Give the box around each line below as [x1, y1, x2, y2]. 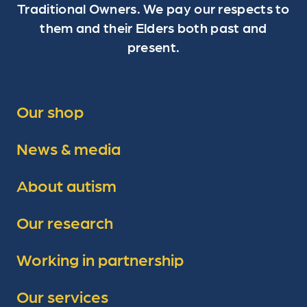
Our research [16, 212, 113, 232]
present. [127, 38, 180, 56]
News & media [16, 138, 121, 158]
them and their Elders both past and [40, 19, 267, 36]
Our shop [16, 101, 84, 121]
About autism [16, 175, 116, 195]
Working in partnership [16, 249, 184, 269]
